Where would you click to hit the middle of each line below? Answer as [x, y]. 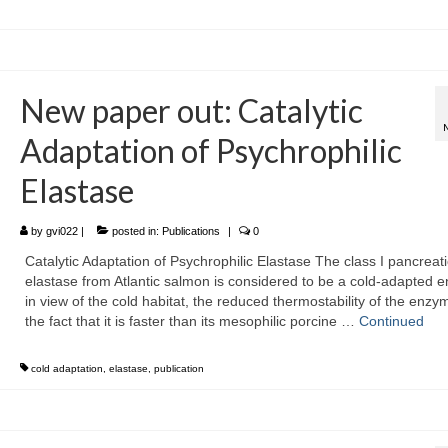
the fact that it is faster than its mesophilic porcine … [191, 321]
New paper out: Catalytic [191, 111]
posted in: [135, 231]
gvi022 [61, 231]
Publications [190, 231]
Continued [391, 321]
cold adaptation [66, 369]
